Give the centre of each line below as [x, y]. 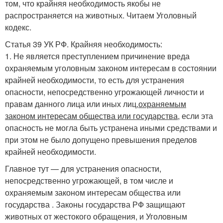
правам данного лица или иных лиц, [72, 104]
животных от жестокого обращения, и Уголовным [96, 216]
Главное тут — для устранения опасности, [83, 168]
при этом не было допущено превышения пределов [101, 139]
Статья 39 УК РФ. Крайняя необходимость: [84, 44]
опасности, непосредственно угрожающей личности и [105, 92]
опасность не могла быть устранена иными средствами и [111, 127]
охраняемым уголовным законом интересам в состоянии [111, 68]
